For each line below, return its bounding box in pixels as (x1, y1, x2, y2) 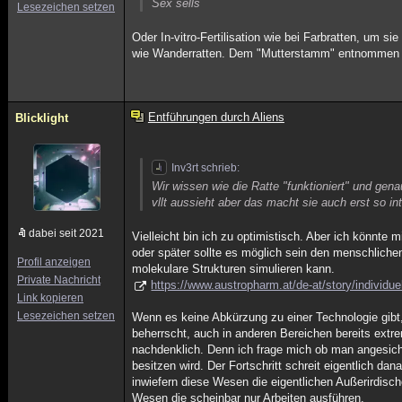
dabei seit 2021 (29, 227, 104, 240)
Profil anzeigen (17, 256, 91, 268)
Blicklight (15, 111, 68, 125)
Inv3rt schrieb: (171, 162, 240, 174)
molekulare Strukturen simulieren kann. (132, 262, 336, 275)
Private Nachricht (17, 274, 100, 286)
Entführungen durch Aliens (147, 110, 284, 124)
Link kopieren (17, 292, 83, 304)
